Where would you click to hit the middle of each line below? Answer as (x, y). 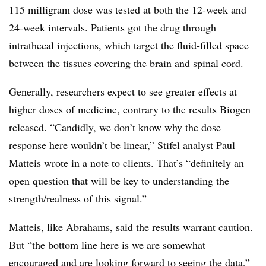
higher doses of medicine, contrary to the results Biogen (130, 109)
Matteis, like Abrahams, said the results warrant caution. (131, 227)
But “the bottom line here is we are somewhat (107, 244)
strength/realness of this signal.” (78, 198)
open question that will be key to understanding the (119, 180)
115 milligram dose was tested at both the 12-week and (128, 9)
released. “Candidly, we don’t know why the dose (115, 127)
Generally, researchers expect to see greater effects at (123, 91)
